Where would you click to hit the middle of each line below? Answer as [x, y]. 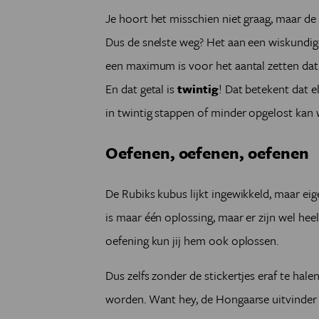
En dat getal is [142, 89]
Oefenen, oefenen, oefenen [209, 153]
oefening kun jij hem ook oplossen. [192, 240]
